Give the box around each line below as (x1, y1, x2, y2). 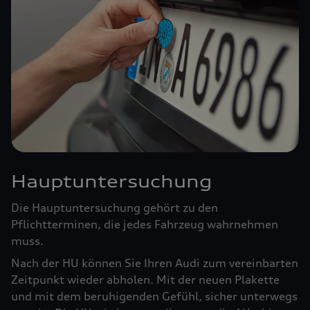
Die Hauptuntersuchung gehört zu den (11, 201, 218, 215)
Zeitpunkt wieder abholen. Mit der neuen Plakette (11, 273, 280, 287)
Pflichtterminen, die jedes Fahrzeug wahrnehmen (11, 217, 278, 232)
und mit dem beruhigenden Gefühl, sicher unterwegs (11, 289, 298, 304)
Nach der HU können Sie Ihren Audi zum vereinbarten (11, 256, 298, 271)
